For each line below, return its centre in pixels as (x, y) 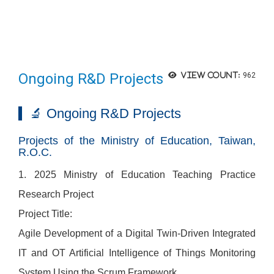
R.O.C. (35, 152)
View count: (210, 75)
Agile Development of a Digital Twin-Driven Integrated (137, 233)
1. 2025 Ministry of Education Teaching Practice (137, 175)
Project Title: (45, 214)
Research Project (56, 194)
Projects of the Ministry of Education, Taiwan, (137, 141)
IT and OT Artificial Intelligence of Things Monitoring (137, 253)
